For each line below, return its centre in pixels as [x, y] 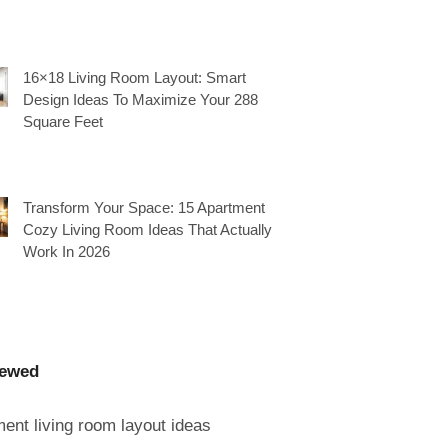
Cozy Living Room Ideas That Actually [147, 229]
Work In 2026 [66, 251]
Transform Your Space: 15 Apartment [144, 207]
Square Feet [63, 121]
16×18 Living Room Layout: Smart [134, 77]
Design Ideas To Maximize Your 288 [140, 99]
